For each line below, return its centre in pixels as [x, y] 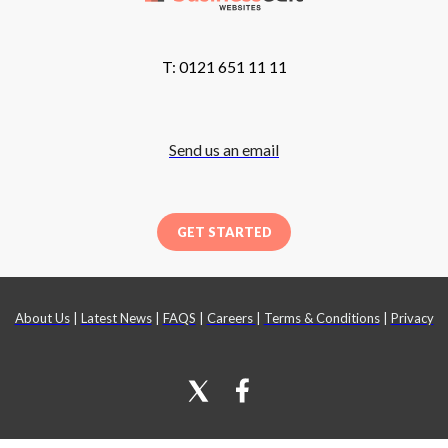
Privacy [412, 318]
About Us [42, 318]
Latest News [116, 318]
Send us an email [224, 150]
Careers [231, 318]
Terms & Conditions [321, 318]
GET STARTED [224, 232]
